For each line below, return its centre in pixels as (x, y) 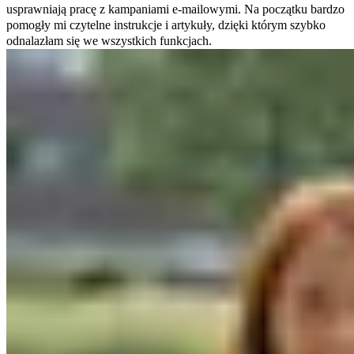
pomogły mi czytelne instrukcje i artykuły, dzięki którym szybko (166, 24)
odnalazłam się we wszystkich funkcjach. (109, 40)
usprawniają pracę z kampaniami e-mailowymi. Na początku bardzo (175, 9)
